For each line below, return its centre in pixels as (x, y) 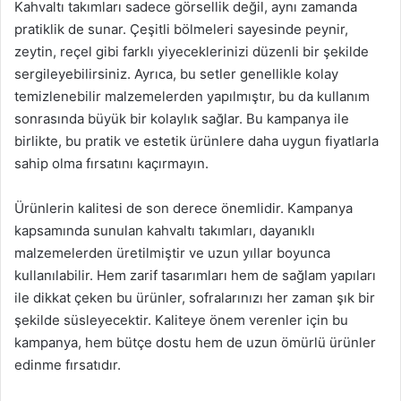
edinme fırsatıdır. (68, 365)
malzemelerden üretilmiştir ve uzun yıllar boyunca (172, 253)
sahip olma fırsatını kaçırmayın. (111, 163)
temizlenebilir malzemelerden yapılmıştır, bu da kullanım (192, 96)
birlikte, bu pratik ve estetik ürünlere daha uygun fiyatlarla (196, 141)
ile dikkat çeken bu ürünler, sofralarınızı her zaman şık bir (195, 298)
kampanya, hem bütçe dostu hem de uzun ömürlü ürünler (195, 342)
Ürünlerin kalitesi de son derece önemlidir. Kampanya (183, 208)
